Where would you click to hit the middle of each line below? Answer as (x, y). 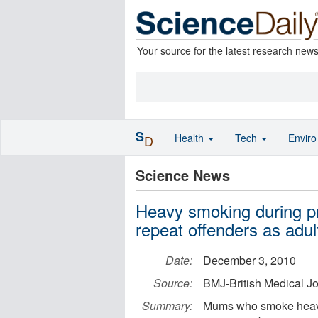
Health (191, 138)
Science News (183, 175)
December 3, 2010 (250, 260)
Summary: (167, 306)
